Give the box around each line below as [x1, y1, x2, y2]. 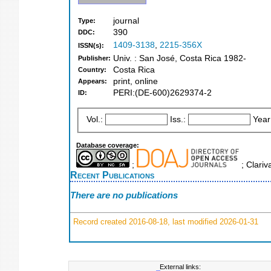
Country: [78, 66, 106, 74]
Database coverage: [76, 141, 139, 149]
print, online [113, 77, 158, 87]
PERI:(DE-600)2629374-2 [113, 88, 212, 98]
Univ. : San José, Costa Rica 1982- [113, 54, 246, 64]
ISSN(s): [78, 42, 104, 50]
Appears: [78, 77, 107, 85]
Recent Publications [70, 169, 154, 180]
